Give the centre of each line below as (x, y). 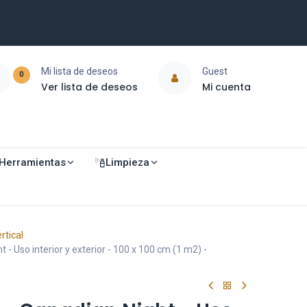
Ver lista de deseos (89, 87)
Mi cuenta (226, 87)
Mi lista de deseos (79, 71)
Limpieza (127, 162)
